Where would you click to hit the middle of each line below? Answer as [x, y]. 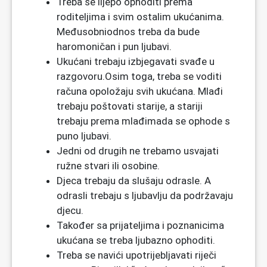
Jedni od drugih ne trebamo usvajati [138, 151]
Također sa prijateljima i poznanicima [140, 226]
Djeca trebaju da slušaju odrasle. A [134, 181]
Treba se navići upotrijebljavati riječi [136, 255]
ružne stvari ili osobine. [108, 166]
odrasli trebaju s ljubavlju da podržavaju [145, 196]
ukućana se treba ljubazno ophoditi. [136, 240]
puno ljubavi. [84, 136]
